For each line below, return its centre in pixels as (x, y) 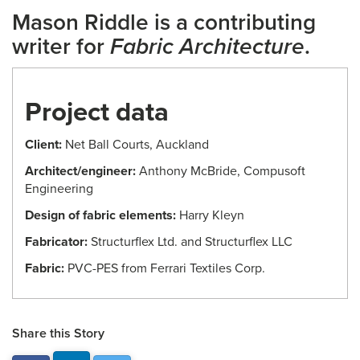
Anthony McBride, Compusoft (221, 171)
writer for (61, 47)
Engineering (59, 189)
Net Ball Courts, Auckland (135, 145)
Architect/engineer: (80, 171)
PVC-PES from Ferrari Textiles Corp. (165, 268)
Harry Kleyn (210, 215)
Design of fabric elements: (100, 215)
